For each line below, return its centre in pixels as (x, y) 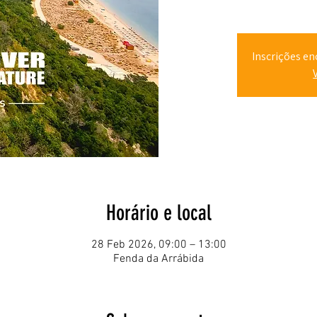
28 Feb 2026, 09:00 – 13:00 (158, 244)
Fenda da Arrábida (158, 259)
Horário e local (158, 213)
